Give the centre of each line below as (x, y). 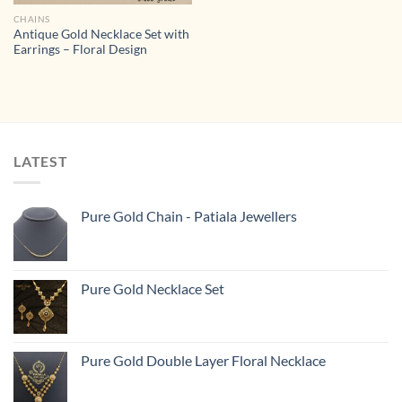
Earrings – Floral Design (80, 49)
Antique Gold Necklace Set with (101, 34)
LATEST (41, 161)
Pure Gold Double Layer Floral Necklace (203, 361)
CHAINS (31, 19)
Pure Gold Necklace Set (153, 289)
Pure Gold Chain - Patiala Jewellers (189, 216)
